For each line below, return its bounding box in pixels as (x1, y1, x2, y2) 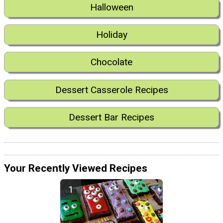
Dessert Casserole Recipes (55, 84, 168, 96)
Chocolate (91, 56, 132, 68)
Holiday (96, 28, 127, 40)
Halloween (90, 1, 133, 13)
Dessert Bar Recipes (69, 111, 154, 123)
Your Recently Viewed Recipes (4, 162, 147, 175)
